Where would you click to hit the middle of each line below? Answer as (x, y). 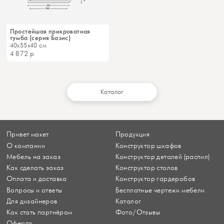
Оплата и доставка (37, 179)
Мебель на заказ (33, 156)
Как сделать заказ (35, 168)
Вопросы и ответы (34, 190)
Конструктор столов (146, 168)
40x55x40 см (28, 45)
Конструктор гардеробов (155, 179)
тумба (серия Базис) (40, 37)
